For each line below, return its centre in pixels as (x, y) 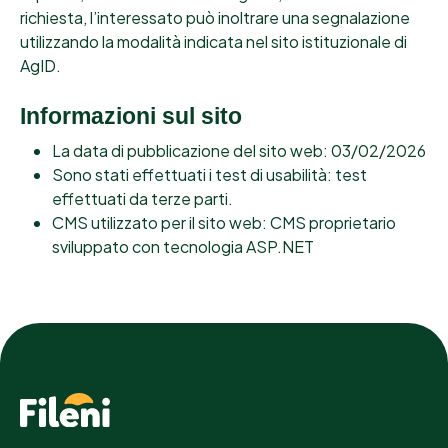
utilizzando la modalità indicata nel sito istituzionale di (213, 42)
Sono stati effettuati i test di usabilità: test (209, 175)
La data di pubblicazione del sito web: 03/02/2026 (239, 151)
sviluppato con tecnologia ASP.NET (183, 247)
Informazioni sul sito (131, 116)
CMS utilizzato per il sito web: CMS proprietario (224, 223)
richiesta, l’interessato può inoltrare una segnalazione (215, 18)
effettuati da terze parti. (142, 199)
